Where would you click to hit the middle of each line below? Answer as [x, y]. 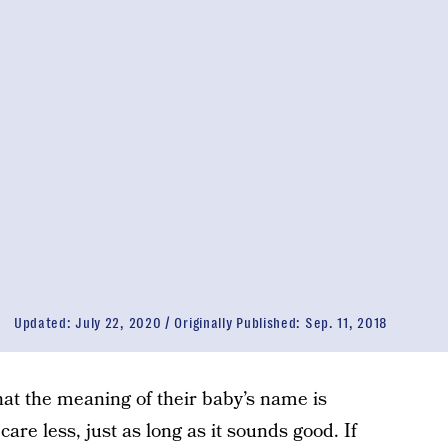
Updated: [44, 323]
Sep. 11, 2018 [346, 323]
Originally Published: [239, 323]
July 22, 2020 [118, 323]
